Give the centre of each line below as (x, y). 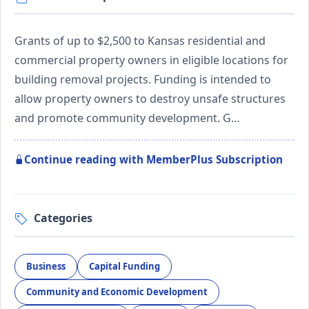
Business (46, 267)
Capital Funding (124, 267)
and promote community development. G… (127, 118)
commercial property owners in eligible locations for (151, 60)
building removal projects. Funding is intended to (143, 79)
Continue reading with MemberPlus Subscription (153, 159)
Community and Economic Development (117, 292)
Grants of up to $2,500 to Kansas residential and (140, 40)
